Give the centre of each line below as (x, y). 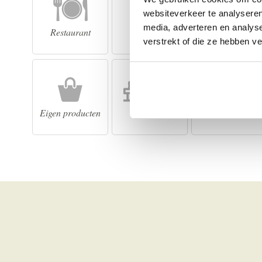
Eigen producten (70, 112)
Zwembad (229, 32)
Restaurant (70, 32)
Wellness (150, 112)
